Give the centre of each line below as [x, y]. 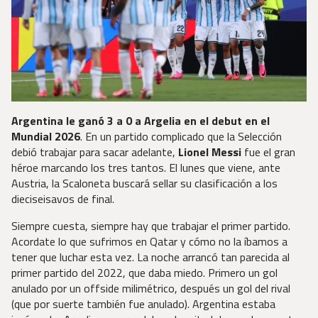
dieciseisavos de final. [66, 198]
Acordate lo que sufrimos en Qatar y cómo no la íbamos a [149, 241]
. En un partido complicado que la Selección [181, 136]
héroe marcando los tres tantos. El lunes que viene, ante [146, 167]
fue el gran [270, 152]
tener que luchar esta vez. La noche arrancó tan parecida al [150, 257]
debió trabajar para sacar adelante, [93, 152]
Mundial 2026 [46, 136]
